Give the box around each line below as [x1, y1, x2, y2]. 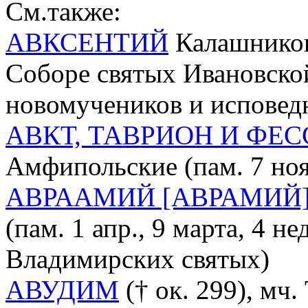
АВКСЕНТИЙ [5, 27, 168, 57]
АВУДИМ [5, 274, 119, 305]
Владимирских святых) [5, 243, 269, 274]
